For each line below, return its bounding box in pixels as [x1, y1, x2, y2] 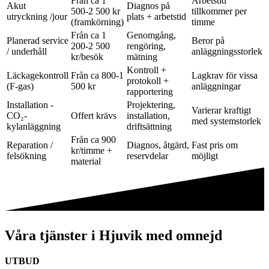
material [71, 156, 101, 167]
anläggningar [192, 81, 241, 92]
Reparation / [7, 140, 53, 151]
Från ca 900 [71, 134, 116, 145]
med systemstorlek [192, 116, 261, 127]
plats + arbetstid [127, 11, 186, 22]
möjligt [192, 151, 218, 162]
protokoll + [127, 76, 169, 86]
